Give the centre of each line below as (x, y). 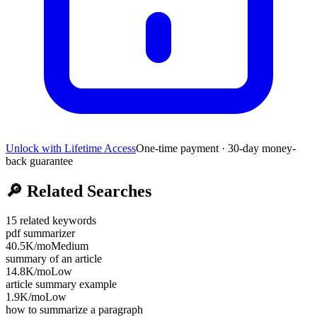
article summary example (61, 284)
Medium (70, 246)
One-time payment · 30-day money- (216, 148)
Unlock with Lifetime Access (71, 148)
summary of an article (54, 259)
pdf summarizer (40, 234)
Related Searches (87, 191)
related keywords (57, 221)
